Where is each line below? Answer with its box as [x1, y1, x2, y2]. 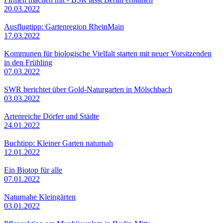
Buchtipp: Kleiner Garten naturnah [4, 138, 113, 147]
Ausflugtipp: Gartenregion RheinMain [4, 22, 124, 31]
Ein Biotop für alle [4, 165, 62, 174]
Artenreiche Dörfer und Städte [4, 111, 99, 120]
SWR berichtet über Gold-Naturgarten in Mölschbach [4, 85, 172, 94]
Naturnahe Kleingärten [4, 192, 76, 201]
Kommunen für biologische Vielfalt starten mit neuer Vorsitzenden [4, 49, 212, 58]
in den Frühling [4, 58, 52, 67]
